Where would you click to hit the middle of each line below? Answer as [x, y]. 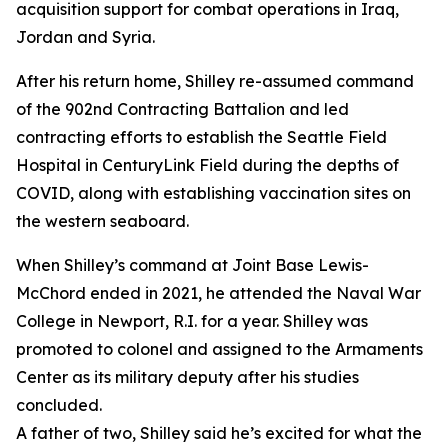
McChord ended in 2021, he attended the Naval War [218, 293]
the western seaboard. [102, 221]
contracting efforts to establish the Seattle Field [201, 137]
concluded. [59, 405]
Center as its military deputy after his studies [187, 377]
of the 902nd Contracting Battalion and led [182, 109]
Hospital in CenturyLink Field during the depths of [207, 165]
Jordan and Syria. [85, 37]
